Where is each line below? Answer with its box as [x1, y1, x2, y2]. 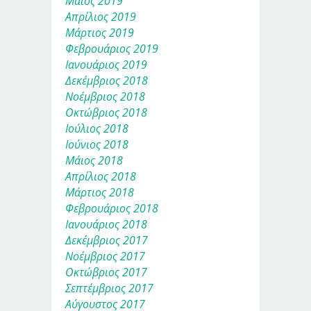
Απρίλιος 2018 [65, 168, 136, 184]
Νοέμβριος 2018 [65, 88, 145, 104]
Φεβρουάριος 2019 [65, 40, 158, 56]
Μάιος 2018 [65, 152, 123, 168]
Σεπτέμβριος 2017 [65, 280, 153, 296]
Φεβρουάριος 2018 [65, 200, 158, 216]
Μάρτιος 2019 [65, 24, 134, 40]
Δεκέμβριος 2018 [65, 72, 148, 88]
